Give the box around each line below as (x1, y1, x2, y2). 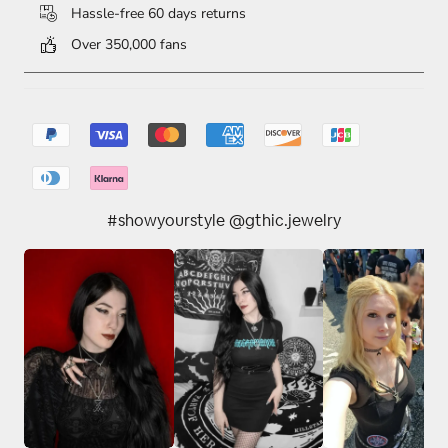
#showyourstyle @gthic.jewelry (107, 213, 341, 230)
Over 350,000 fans (67, 35, 187, 55)
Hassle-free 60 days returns (67, 4, 246, 24)
